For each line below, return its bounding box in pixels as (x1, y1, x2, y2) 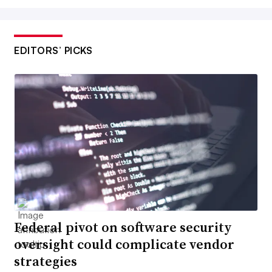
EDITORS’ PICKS (14, 44, 92, 56)
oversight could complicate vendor (14, 235, 234, 254)
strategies (14, 252, 77, 271)
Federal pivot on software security (14, 218, 232, 237)
